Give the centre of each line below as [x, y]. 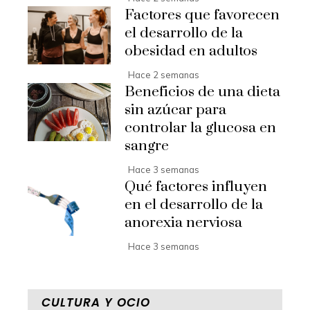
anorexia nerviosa [183, 223]
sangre [147, 146]
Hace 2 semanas [164, 75]
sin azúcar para [175, 110]
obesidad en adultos [191, 51]
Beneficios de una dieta [202, 92]
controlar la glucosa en [200, 128]
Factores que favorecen [202, 15]
